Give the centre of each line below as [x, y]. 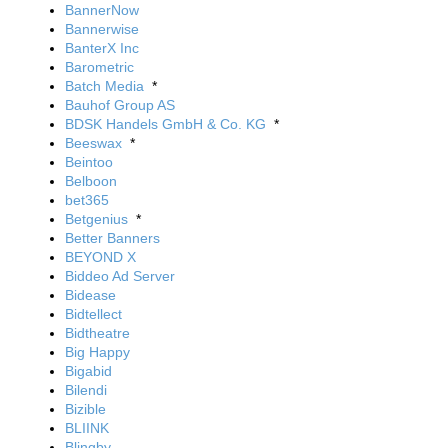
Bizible [85, 409]
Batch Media [104, 86]
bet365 [87, 200]
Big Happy [97, 352]
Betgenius [96, 219]
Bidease [90, 295]
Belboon [91, 181]
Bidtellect [93, 314]
